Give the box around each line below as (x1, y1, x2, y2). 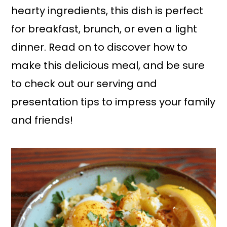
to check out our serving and (11, 77, 158, 91)
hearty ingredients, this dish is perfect (11, 4, 204, 18)
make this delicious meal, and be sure (11, 58, 205, 72)
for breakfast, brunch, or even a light (11, 22, 198, 36)
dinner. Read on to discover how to (11, 40, 188, 54)
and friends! (11, 113, 73, 127)
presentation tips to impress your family (11, 95, 216, 109)
